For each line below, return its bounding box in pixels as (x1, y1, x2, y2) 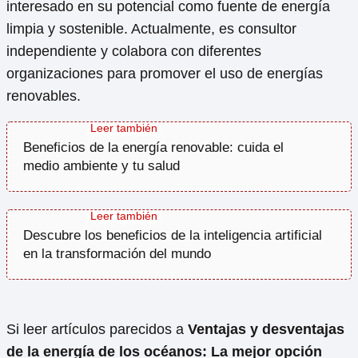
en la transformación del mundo (23, 246, 211, 262)
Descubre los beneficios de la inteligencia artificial (23, 228, 322, 244)
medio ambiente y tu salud (23, 158, 180, 174)
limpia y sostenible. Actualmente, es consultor (6, 21, 296, 38)
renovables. (6, 88, 81, 105)
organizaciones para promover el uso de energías (6, 66, 323, 82)
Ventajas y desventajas (188, 321, 344, 338)
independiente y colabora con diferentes (6, 43, 261, 60)
